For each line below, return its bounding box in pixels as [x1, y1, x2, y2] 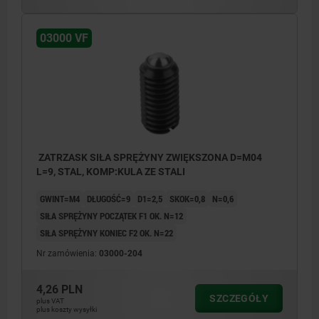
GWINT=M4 [40, 192, 80, 205]
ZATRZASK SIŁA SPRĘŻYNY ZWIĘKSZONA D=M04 [36, 151, 262, 163]
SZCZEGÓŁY [209, 292, 268, 304]
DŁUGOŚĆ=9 [87, 192, 130, 205]
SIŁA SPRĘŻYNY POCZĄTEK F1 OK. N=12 [40, 209, 183, 222]
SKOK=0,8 [169, 192, 205, 205]
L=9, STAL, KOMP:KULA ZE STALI [36, 165, 185, 177]
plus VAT [36, 296, 64, 305]
